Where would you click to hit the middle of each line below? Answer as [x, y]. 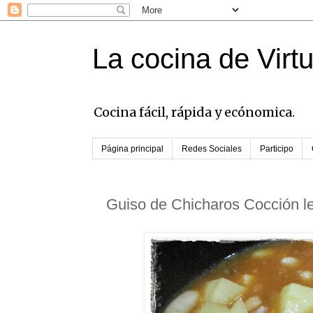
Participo [277, 149]
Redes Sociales [212, 149]
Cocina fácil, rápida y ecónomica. [194, 112]
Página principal [132, 149]
